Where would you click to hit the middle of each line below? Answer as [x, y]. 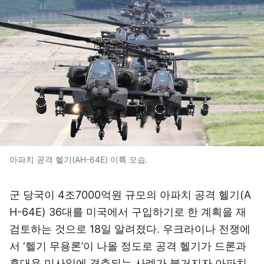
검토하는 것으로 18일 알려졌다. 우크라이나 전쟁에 [130, 229]
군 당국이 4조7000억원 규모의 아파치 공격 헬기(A [130, 195]
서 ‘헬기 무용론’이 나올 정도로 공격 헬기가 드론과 [128, 246]
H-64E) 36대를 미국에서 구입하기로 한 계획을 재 [128, 212]
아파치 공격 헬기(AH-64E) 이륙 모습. [79, 159]
